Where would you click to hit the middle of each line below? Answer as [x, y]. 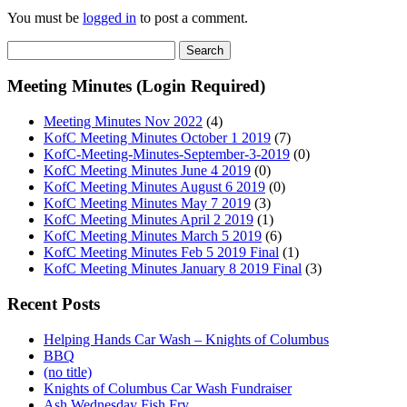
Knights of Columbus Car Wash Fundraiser [168, 388]
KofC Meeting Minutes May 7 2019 [147, 203]
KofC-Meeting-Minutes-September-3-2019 [167, 154]
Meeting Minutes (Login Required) [136, 86]
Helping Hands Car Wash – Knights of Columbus [186, 339]
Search [26, 47]
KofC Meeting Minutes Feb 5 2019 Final [161, 253]
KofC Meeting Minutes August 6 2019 [154, 187]
